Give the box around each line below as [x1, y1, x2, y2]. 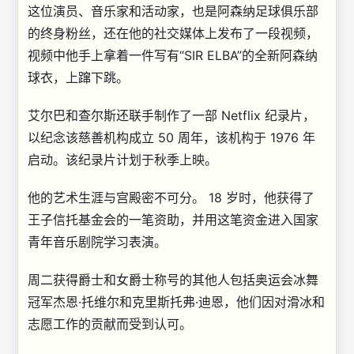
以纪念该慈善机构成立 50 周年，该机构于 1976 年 [28, 130, 315, 145]
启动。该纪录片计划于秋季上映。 [28, 152, 221, 168]
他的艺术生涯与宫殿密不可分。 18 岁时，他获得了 [28, 190, 314, 205]
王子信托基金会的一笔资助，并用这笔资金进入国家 [28, 212, 318, 228]
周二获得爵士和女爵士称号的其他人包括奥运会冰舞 [28, 272, 318, 288]
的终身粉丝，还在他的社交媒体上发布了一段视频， [28, 25, 318, 41]
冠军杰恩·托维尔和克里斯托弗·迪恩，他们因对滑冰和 [28, 294, 325, 310]
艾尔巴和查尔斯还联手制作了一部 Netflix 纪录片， [28, 107, 315, 123]
